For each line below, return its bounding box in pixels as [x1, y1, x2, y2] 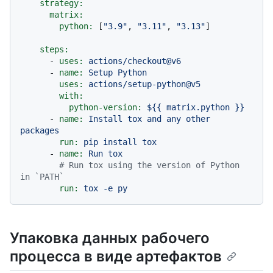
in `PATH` [20, 171, 64, 182]
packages [20, 125, 59, 135]
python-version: [69, 102, 142, 112]
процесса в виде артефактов [10, 247, 222, 265]
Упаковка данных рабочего [10, 229, 210, 247]
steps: [40, 44, 69, 54]
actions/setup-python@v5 [88, 79, 200, 89]
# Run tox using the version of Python [59, 160, 239, 170]
